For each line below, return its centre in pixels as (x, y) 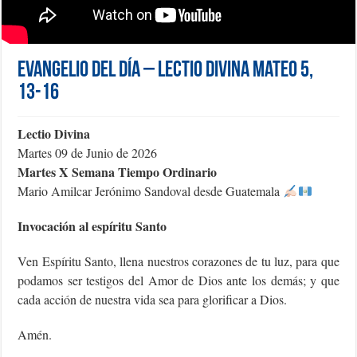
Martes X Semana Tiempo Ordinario (118, 172)
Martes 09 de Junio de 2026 (88, 153)
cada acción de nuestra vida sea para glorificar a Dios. (153, 300)
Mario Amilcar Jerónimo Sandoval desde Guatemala (151, 191)
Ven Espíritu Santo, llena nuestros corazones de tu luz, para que (178, 261)
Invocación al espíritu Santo (92, 226)
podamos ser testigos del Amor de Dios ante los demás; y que (178, 280)
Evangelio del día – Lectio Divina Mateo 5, (166, 71)
